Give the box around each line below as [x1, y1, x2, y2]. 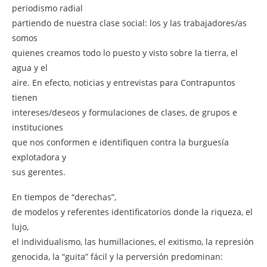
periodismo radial [12, 2, 83, 14]
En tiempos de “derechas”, [12, 191, 116, 203]
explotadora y [12, 151, 66, 163]
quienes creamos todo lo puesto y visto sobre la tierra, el [12, 46, 238, 58]
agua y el [12, 61, 48, 73]
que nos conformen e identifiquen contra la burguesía [12, 136, 229, 148]
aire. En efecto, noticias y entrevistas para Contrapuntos [12, 76, 235, 88]
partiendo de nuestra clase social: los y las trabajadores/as [12, 17, 247, 29]
